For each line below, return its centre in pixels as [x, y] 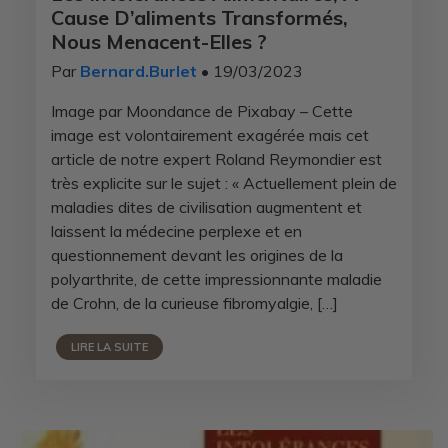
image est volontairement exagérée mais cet [209, 134]
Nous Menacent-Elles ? [158, 41]
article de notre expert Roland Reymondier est [216, 158]
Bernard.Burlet [138, 70]
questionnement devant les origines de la [196, 254]
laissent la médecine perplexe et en [176, 230]
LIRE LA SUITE [109, 346]
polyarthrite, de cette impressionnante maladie [216, 278]
